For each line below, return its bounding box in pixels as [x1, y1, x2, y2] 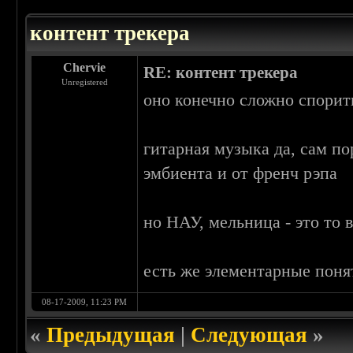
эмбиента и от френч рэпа [143, 163, 338, 184]
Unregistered [61, 77, 108, 87]
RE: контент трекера [143, 64, 299, 82]
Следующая [191, 323, 308, 347]
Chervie [63, 61, 106, 75]
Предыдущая [46, 323, 176, 347]
